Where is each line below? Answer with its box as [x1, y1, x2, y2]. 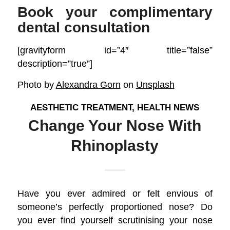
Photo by [17, 79, 56, 90]
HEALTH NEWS [137, 102, 200, 112]
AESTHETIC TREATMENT [30, 102, 132, 112]
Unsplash [136, 79, 175, 90]
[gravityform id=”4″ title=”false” [17, 44, 213, 55]
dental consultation [17, 19, 150, 35]
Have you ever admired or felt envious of [17, 188, 213, 199]
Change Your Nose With [28, 117, 202, 134]
